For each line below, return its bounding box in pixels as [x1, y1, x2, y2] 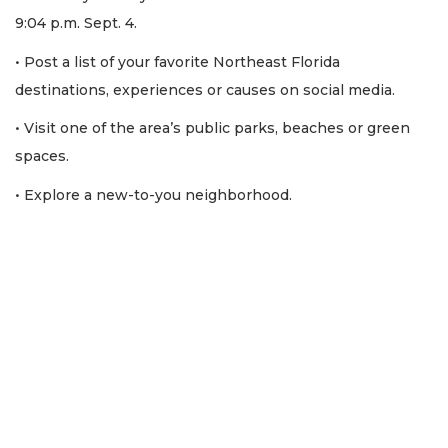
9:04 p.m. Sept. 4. [15, 14, 137, 33]
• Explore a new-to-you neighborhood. [15, 185, 296, 204]
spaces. [15, 147, 69, 166]
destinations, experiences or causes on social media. [15, 80, 395, 99]
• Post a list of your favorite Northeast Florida [15, 52, 340, 71]
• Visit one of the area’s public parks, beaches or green [15, 119, 410, 138]
